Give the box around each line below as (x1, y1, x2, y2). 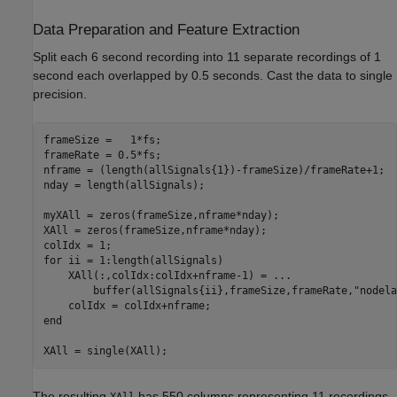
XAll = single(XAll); (43, 344, 167, 357)
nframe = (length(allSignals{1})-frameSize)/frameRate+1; (43, 163, 385, 176)
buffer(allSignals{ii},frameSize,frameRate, (43, 284, 354, 297)
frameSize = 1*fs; (43, 133, 161, 146)
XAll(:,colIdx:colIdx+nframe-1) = (43, 269, 273, 282)
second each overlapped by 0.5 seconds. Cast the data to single (33, 68, 393, 83)
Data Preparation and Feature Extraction (33, 21, 300, 39)
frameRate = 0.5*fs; (43, 148, 161, 161)
